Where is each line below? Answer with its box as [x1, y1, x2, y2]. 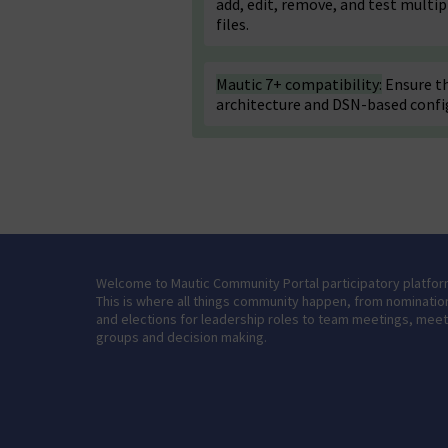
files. [216, 14, 249, 34]
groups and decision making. [96, 328, 267, 346]
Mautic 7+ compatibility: [216, 74, 382, 94]
